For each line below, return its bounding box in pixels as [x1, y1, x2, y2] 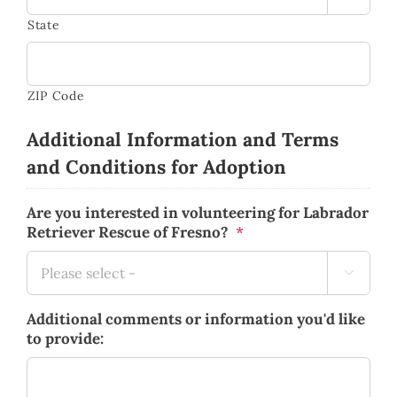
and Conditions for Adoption [27, 154, 286, 179]
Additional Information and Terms [27, 127, 339, 152]
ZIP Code [27, 87, 84, 104]
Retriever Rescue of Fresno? [27, 222, 229, 242]
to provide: [27, 328, 104, 348]
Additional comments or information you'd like [27, 308, 365, 329]
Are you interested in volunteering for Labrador [27, 202, 369, 222]
